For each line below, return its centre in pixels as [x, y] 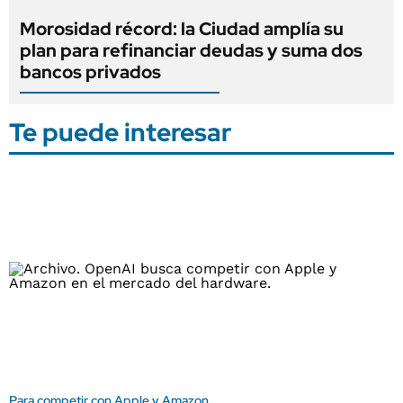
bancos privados [90, 72]
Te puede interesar [120, 132]
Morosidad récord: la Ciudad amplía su [182, 28]
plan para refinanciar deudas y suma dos [191, 50]
